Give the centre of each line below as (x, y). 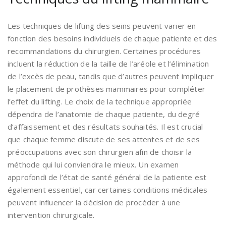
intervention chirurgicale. (51, 215)
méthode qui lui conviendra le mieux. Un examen (93, 165)
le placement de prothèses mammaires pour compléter (107, 89)
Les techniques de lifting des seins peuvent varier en (102, 26)
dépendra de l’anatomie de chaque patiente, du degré (104, 114)
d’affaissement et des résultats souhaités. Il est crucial (105, 127)
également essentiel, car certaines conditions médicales (108, 190)
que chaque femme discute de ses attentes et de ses (104, 139)
